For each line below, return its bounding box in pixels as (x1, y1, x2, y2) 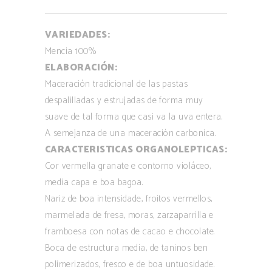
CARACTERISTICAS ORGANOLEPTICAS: (45, 142, 227, 158)
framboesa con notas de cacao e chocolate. (45, 224, 215, 240)
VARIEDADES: (45, 27, 110, 43)
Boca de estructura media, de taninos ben (45, 240, 208, 256)
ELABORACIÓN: (45, 60, 118, 76)
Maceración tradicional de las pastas (45, 76, 188, 92)
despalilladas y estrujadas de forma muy (45, 93, 203, 109)
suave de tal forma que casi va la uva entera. (45, 109, 223, 125)
